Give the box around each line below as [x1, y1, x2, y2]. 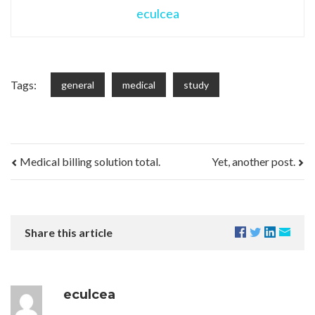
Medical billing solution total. [18, 155, 160, 169]
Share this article [25, 226, 112, 240]
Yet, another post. [212, 155, 297, 169]
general [61, 79, 94, 91]
